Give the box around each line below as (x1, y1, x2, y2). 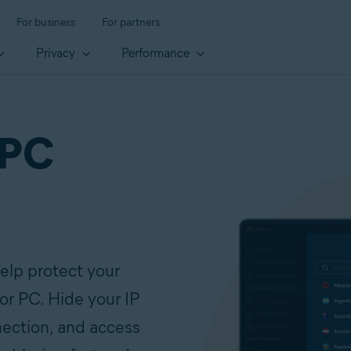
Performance (121, 45, 193, 61)
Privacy (36, 45, 78, 61)
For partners (102, 16, 160, 29)
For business (16, 16, 75, 29)
